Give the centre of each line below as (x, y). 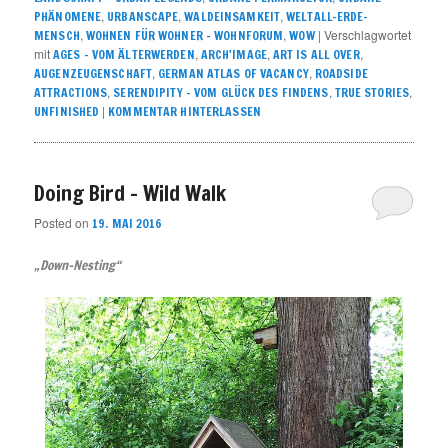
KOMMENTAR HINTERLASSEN (184, 112)
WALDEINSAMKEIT (232, 17)
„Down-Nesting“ (77, 264)
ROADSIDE (341, 74)
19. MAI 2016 (127, 223)
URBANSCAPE (143, 17)
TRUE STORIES (372, 93)
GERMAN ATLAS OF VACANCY (233, 74)
